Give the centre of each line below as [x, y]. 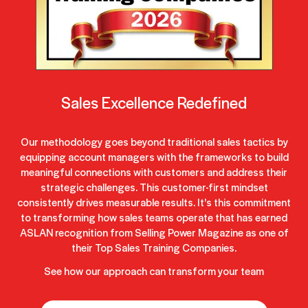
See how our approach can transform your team [154, 271]
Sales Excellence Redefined [154, 102]
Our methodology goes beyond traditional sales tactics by [154, 142]
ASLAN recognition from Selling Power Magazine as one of [154, 232]
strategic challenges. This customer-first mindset [154, 187]
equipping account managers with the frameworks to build [154, 157]
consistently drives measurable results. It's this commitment [154, 202]
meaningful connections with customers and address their [154, 172]
